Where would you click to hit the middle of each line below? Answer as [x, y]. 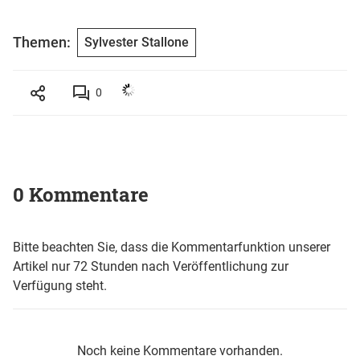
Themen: [42, 43]
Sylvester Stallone [137, 42]
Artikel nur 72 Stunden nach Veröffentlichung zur [151, 266]
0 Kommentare [81, 194]
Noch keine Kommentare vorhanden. [180, 350]
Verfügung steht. [60, 285]
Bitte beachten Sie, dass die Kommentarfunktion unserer [172, 247]
